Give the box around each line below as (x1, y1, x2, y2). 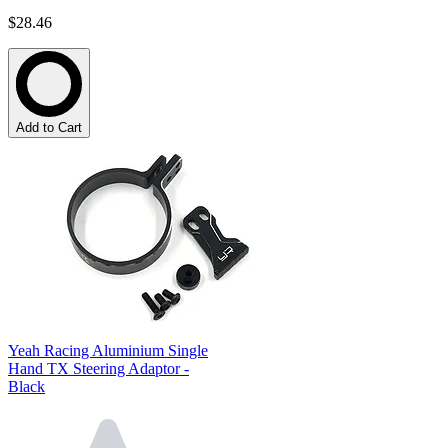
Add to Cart (16, 120, 82, 136)
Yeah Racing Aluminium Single (8, 342, 208, 360)
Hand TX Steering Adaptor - (8, 360, 189, 378)
